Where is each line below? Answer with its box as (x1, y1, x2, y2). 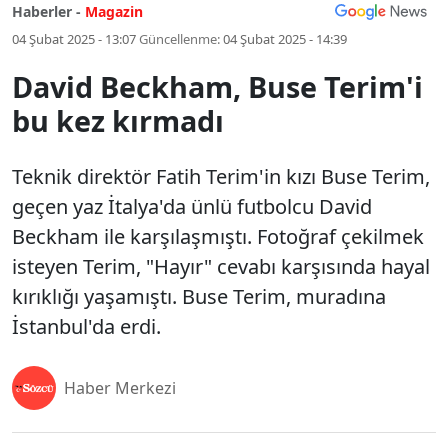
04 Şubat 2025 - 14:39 (223, 30, 347, 48)
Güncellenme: (139, 30, 220, 48)
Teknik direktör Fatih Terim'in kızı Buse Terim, (12, 163, 430, 190)
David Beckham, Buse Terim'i (12, 67, 423, 106)
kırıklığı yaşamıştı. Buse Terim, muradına (12, 283, 386, 310)
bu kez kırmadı (12, 101, 224, 140)
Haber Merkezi (64, 377, 176, 399)
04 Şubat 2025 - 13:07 (12, 30, 136, 48)
